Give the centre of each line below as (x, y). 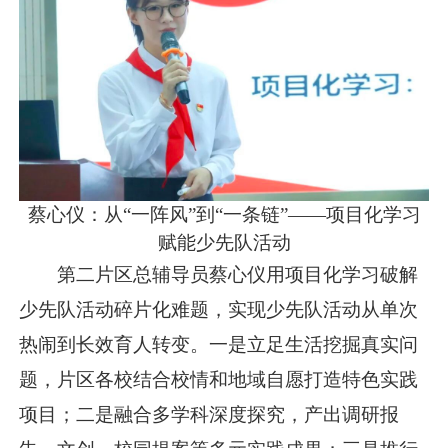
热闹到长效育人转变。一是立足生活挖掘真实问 (219, 345)
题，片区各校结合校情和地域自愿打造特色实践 (219, 380)
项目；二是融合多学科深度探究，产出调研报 (209, 415)
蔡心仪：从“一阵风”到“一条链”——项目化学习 (224, 215)
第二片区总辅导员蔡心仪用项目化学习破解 (238, 275)
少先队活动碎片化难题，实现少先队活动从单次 (219, 310)
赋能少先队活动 (224, 243)
